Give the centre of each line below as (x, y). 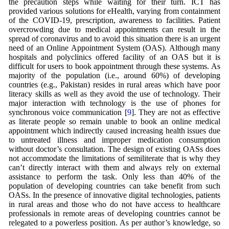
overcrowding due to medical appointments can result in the (114, 30)
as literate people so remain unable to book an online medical (114, 122)
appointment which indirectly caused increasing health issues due (114, 131)
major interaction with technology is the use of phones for (114, 103)
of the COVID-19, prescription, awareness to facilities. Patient (114, 20)
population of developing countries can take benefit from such (114, 186)
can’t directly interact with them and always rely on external (114, 168)
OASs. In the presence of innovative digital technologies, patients (114, 195)
